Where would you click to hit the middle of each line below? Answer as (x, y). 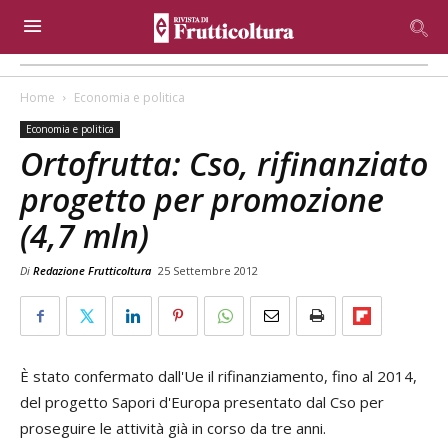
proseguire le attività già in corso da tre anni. (173, 428)
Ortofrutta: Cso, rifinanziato (224, 163)
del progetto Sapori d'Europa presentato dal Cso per (202, 402)
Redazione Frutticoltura (92, 270)
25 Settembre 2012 (208, 270)
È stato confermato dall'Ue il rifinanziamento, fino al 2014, (218, 376)
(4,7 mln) (84, 235)
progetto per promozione (202, 199)
